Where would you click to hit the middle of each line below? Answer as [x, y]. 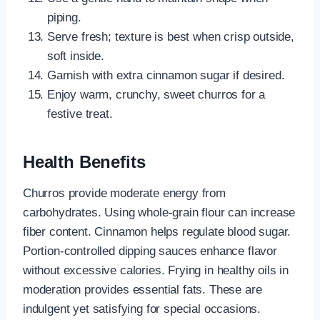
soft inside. [76, 56]
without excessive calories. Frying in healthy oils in [156, 271]
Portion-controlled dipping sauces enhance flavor [150, 251]
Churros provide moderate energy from [124, 194]
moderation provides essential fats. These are [142, 290]
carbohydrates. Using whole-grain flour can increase [159, 213]
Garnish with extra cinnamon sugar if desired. [166, 76]
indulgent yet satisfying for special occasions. [142, 309]
